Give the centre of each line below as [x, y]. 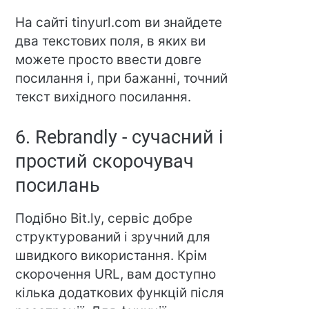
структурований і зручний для [113, 237]
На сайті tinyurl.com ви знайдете [119, 23]
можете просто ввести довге [109, 60]
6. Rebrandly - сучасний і [120, 138]
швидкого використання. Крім [111, 256]
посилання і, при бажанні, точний [122, 79]
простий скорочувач [105, 162]
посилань [58, 186]
